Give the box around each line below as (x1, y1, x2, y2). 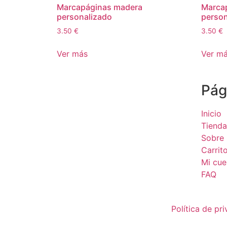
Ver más (57, 48, 88, 59)
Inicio (201, 108, 221, 119)
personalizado (57, 11, 112, 22)
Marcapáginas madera (57, 2, 142, 12)
